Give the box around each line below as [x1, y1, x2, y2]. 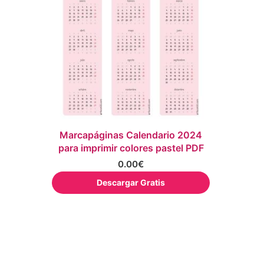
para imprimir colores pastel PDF [58, 142, 204, 154]
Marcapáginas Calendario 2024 [60, 129, 202, 141]
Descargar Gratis [97, 177, 165, 187]
